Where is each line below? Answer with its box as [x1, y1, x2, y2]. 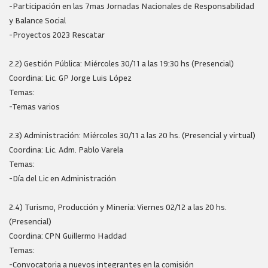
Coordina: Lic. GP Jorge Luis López [9, 72, 132, 83]
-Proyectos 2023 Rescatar [9, 29, 105, 39]
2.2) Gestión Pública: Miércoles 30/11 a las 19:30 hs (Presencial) [9, 58, 234, 68]
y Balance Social [9, 15, 66, 25]
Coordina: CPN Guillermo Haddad [9, 230, 127, 240]
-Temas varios [9, 101, 60, 111]
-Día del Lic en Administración [9, 173, 116, 183]
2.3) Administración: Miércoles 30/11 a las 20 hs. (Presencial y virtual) [9, 130, 255, 140]
